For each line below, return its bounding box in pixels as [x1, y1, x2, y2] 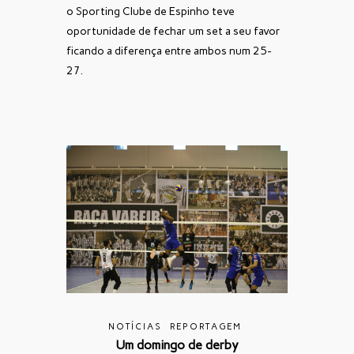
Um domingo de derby [115, 337, 239, 352]
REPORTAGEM [170, 321, 242, 332]
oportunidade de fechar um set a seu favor [66, 24, 281, 38]
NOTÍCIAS [108, 321, 162, 332]
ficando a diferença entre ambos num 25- [66, 43, 272, 58]
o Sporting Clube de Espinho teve [66, 4, 235, 18]
